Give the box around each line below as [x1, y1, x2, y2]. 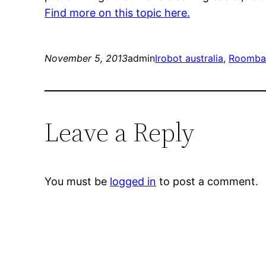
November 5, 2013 [45, 52, 128, 65]
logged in [110, 175, 157, 188]
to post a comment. [156, 175, 259, 188]
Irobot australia [155, 52, 224, 65]
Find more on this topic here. [45, 7, 191, 20]
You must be [45, 175, 110, 188]
